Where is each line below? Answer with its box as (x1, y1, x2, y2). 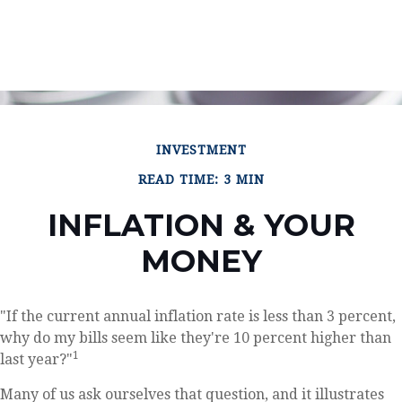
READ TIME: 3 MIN (137, 172, 265, 188)
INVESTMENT (155, 143, 247, 158)
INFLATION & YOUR (47, 206, 355, 245)
